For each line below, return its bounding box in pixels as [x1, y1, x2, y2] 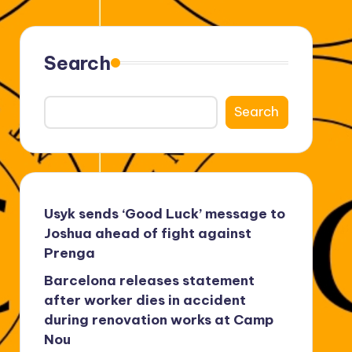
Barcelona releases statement [43, 271, 255, 289]
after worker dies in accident [43, 291, 246, 309]
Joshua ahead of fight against [43, 224, 251, 242]
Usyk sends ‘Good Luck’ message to [43, 204, 285, 222]
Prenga [43, 244, 95, 262]
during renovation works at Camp [43, 310, 273, 328]
